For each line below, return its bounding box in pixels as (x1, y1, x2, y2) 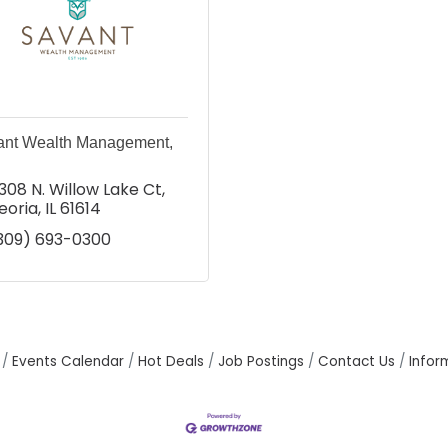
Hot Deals (138, 351, 204, 371)
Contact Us (318, 351, 395, 371)
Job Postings (218, 351, 304, 371)
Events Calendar (12, 351, 124, 371)
